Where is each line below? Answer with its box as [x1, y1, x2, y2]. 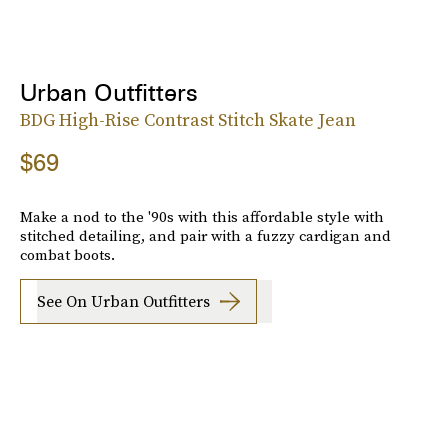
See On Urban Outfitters [37, 290, 210, 313]
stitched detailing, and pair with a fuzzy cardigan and [20, 224, 391, 246]
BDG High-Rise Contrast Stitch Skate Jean [20, 106, 356, 132]
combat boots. [20, 243, 115, 265]
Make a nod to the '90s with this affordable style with [20, 205, 384, 227]
